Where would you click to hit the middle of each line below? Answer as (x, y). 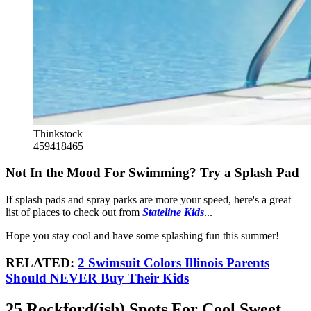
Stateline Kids (173, 212)
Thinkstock (58, 133)
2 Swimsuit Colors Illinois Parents (174, 262)
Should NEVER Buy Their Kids (97, 278)
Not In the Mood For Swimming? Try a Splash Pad (152, 173)
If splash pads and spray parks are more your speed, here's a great (148, 200)
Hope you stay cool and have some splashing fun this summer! (142, 236)
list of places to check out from (74, 212)
